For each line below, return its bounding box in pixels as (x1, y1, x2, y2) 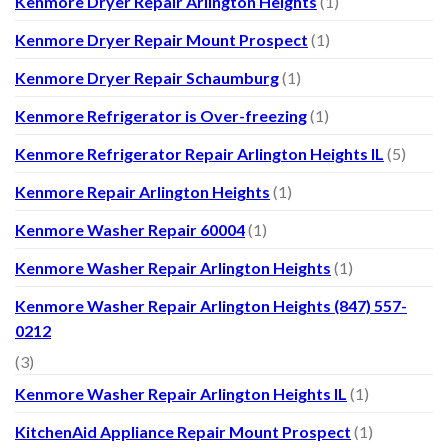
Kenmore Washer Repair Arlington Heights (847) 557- (15, 295, 407, 315)
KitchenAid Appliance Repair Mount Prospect (15, 421, 351, 441)
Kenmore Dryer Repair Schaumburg (15, 67, 279, 87)
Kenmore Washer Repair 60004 (15, 219, 245, 239)
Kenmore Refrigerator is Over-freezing (15, 105, 307, 125)
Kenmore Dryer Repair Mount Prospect (15, 29, 308, 49)
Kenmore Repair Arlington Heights (15, 181, 270, 201)
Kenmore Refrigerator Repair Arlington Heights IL (15, 143, 384, 163)
